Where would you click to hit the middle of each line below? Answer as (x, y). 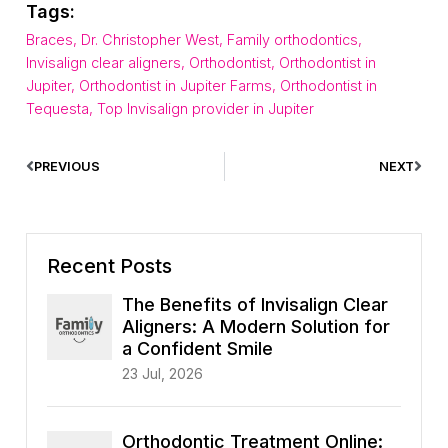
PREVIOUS (67, 167)
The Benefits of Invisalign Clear (255, 305)
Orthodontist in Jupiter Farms (175, 86)
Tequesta (57, 109)
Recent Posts (109, 266)
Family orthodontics (292, 40)
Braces (49, 40)
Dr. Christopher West (150, 40)
